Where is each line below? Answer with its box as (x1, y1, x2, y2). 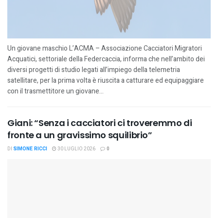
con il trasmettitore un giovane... (7, 86, 104, 96)
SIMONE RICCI (13, 145, 47, 152)
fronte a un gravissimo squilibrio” (7, 128, 152, 141)
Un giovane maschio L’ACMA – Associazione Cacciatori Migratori (7, 43, 202, 54)
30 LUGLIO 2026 (56, 145, 95, 152)
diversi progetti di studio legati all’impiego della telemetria (7, 64, 180, 75)
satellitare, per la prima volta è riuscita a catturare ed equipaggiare (7, 75, 204, 86)
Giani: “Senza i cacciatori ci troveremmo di (7, 116, 192, 129)
